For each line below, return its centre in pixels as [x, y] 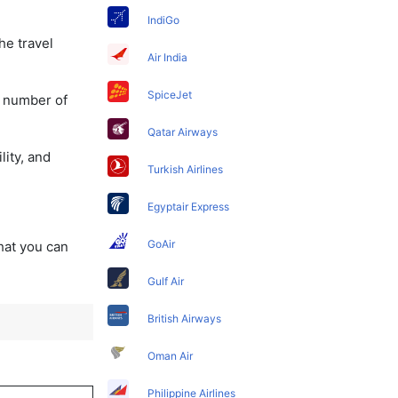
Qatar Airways [183, 131]
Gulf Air [166, 281]
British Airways [185, 318]
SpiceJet [170, 94]
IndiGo [164, 20]
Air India [168, 57]
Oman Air [171, 355]
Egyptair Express [189, 206]
